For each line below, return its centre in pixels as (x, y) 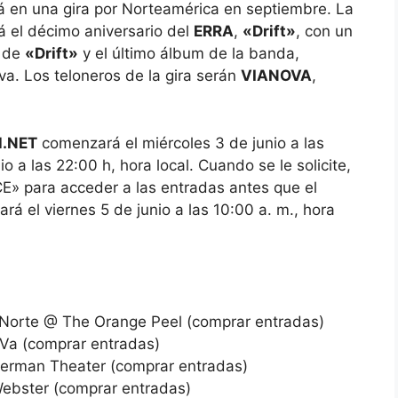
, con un (324, 32)
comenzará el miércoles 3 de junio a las (181, 143)
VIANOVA (276, 76)
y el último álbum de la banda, (189, 54)
